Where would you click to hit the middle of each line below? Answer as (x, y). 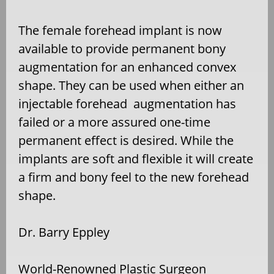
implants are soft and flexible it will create (136, 158)
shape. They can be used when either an (131, 85)
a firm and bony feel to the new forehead (134, 177)
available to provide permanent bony (122, 48)
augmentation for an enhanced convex (127, 67)
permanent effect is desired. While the (126, 140)
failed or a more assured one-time (114, 122)
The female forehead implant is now (120, 30)
